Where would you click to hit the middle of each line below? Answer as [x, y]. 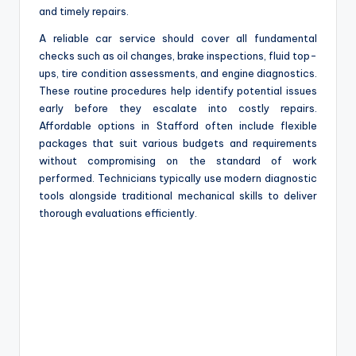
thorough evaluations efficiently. [118, 213]
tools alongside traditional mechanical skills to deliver [178, 195]
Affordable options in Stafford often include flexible [178, 125]
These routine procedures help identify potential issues [178, 90]
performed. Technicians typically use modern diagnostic [178, 178]
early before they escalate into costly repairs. [178, 108]
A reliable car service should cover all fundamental [178, 38]
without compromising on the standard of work [178, 160]
